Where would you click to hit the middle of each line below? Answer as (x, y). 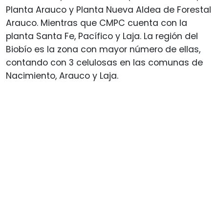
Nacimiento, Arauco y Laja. (62, 76)
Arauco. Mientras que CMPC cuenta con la (97, 23)
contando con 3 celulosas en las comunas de (104, 62)
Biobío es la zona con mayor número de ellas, (103, 49)
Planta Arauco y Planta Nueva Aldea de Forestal (109, 10)
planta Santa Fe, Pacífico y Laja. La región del (102, 36)
